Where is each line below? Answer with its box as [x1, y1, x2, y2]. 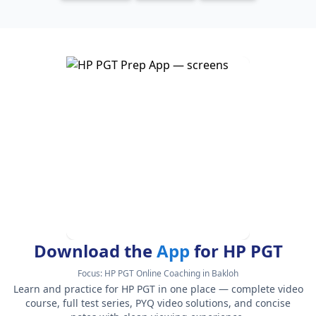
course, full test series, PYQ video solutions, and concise [25, 296, 291, 310]
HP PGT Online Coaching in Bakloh [104, 267, 238, 279]
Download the [33, 239, 157, 262]
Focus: [78, 267, 104, 279]
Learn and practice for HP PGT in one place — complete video [13, 282, 303, 296]
